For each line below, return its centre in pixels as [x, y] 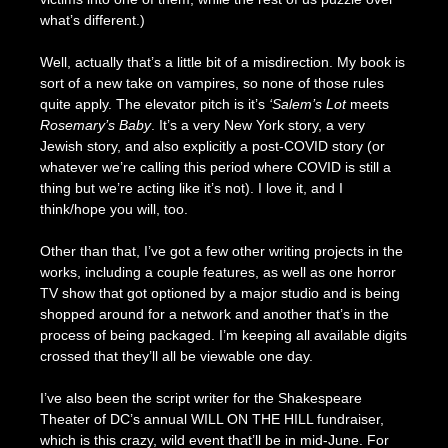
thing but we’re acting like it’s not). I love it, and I [191, 187]
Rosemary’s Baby [95, 124]
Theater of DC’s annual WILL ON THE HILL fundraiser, [211, 418]
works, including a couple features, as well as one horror [217, 271]
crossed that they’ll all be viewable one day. [176, 355]
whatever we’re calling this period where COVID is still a [215, 166]
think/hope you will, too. [113, 208]
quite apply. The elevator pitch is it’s [154, 103]
